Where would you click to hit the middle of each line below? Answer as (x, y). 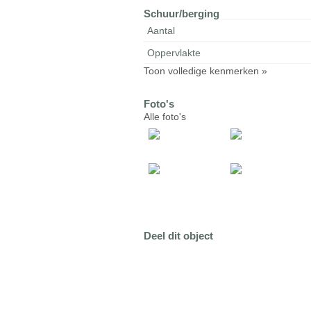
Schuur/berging (182, 14)
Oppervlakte (174, 53)
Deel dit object (179, 236)
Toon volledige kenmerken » (206, 71)
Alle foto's (165, 117)
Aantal (161, 31)
